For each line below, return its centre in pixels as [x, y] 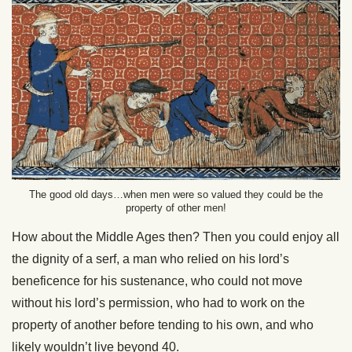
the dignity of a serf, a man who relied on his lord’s [150, 258]
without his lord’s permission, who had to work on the [158, 302]
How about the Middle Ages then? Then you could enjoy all [176, 236]
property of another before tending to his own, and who [163, 324]
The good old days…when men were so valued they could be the [176, 194]
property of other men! [176, 207]
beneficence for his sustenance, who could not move [157, 280]
